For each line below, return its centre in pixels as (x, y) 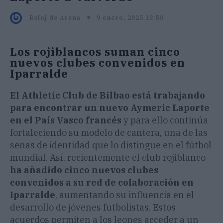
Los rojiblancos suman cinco (95, 52)
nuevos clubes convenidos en (98, 63)
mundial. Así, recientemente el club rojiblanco (108, 158)
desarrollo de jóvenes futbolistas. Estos (93, 208)
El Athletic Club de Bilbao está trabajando (108, 96)
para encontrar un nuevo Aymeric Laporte (110, 108)
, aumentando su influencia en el (125, 195)
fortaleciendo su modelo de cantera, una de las (109, 133)
